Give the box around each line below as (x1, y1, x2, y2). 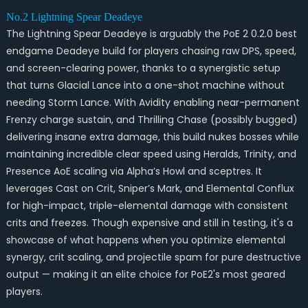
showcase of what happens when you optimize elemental (5, 233, 285, 247)
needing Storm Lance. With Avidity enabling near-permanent (5, 96, 300, 109)
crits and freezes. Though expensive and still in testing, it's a (5, 216, 293, 230)
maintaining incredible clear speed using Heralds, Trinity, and (5, 147, 296, 161)
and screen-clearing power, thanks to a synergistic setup (5, 61, 280, 75)
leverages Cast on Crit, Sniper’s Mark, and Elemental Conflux (5, 181, 294, 195)
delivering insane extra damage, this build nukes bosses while (5, 130, 299, 144)
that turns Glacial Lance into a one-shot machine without (5, 78, 285, 92)
